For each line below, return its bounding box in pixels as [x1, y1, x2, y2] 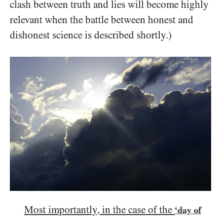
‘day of [175, 205, 201, 216]
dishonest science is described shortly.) [10, 29, 172, 41]
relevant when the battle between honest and [10, 14, 193, 26]
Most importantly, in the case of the [24, 204, 175, 216]
